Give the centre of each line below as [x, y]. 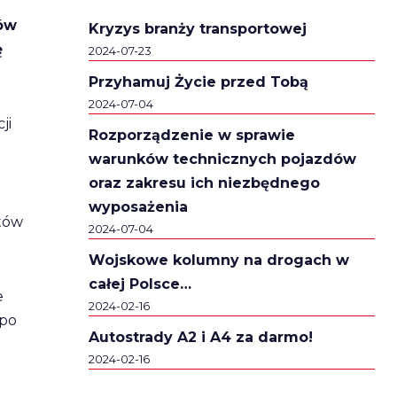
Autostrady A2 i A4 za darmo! [200, 338]
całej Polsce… [140, 284]
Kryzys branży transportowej [197, 29]
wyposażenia [138, 207]
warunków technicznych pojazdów [222, 160]
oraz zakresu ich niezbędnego [204, 183]
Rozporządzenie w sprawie [191, 136]
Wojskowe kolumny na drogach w [218, 261]
